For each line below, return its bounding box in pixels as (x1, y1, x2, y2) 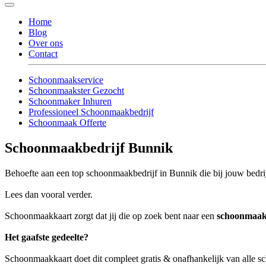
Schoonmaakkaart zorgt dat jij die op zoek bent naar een (5, 210, 217, 221)
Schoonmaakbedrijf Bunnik (5, 140, 173, 156)
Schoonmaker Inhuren (28, 96, 112, 106)
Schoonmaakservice (28, 74, 103, 85)
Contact (28, 48, 58, 59)
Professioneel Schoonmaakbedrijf (28, 106, 154, 117)
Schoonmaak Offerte (28, 117, 106, 128)
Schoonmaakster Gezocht (28, 85, 124, 96)
